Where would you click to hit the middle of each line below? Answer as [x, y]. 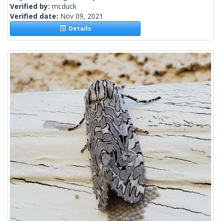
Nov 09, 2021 [82, 16]
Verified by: [31, 6]
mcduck [64, 6]
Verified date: [35, 16]
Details [78, 29]
